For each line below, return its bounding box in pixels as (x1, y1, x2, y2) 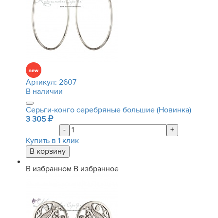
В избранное (73, 164, 119, 174)
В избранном (26, 164, 72, 174)
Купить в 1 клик (26, 136, 79, 145)
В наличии (26, 87, 63, 96)
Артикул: (26, 77, 59, 87)
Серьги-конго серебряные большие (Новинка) (26, 105, 191, 115)
